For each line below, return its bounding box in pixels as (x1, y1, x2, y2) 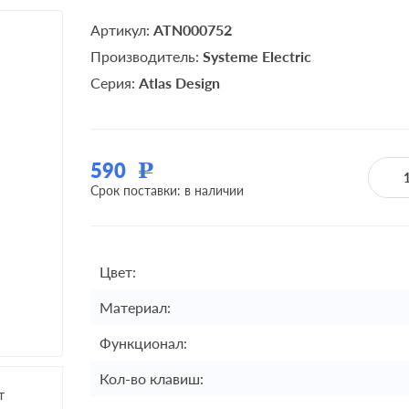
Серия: (90, 73, 139, 91)
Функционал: (100, 334, 187, 351)
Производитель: (90, 47, 203, 65)
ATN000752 (153, 20, 232, 38)
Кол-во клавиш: (100, 370, 204, 387)
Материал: (100, 299, 171, 316)
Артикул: (90, 20, 153, 38)
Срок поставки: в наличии (90, 182, 244, 198)
